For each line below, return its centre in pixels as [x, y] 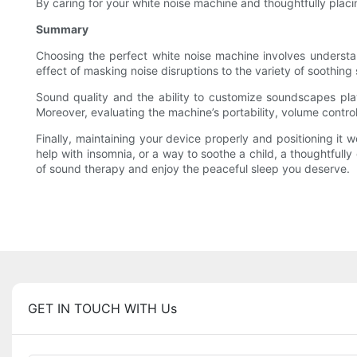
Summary [62, 29]
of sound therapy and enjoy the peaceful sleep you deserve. [193, 168]
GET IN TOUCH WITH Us [102, 308]
